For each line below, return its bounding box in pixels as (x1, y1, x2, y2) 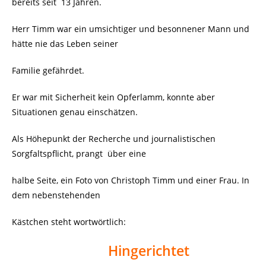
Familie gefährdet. (12, 65, 84, 77)
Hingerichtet (108, 241, 189, 261)
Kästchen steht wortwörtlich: (12, 216, 126, 228)
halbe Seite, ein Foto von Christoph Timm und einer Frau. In (12, 175, 249, 186)
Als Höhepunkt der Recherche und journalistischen (12, 133, 216, 145)
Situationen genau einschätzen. (12, 106, 138, 118)
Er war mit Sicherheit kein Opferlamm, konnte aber (12, 91, 215, 103)
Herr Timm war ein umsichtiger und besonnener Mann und (12, 23, 249, 35)
